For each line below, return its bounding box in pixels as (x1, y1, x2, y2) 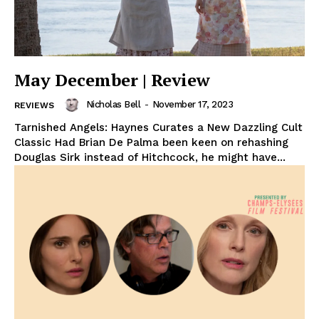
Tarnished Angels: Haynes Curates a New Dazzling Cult (14, 121, 303, 135)
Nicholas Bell (85, 99, 140, 110)
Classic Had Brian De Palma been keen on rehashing (14, 136, 288, 150)
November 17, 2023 (152, 99, 233, 110)
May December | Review (14, 68, 210, 92)
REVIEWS (14, 100, 54, 111)
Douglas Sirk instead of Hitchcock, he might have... (14, 151, 286, 164)
